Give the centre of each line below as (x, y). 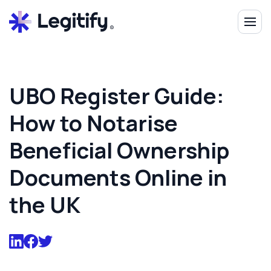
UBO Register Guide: (117, 96)
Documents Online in (118, 178)
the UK (45, 205)
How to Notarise (93, 123)
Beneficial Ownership (119, 150)
